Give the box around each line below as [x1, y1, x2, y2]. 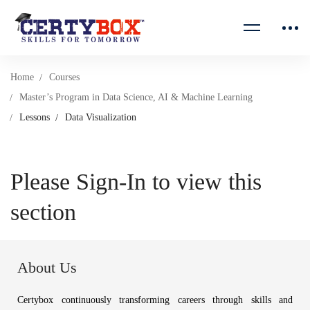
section [10, 199, 76, 225]
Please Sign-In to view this [10, 169, 262, 194]
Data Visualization [65, 112, 136, 122]
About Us [17, 259, 77, 276]
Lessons [19, 112, 50, 122]
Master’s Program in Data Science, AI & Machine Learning [19, 92, 253, 102]
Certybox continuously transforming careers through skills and [17, 295, 293, 305]
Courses [49, 72, 80, 82]
